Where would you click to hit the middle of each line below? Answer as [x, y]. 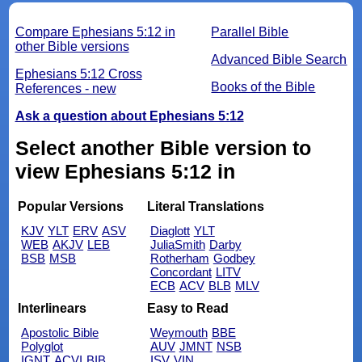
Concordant [181, 271]
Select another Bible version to [163, 148]
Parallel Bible [250, 32]
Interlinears [53, 309]
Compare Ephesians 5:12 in [95, 32]
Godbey [234, 258]
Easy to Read [187, 309]
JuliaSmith [177, 244]
